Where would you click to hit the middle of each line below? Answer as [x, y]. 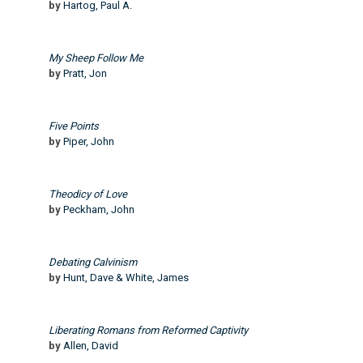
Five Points [74, 126]
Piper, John [89, 141]
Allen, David [91, 345]
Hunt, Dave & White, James [126, 277]
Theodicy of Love [88, 194]
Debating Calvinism [93, 262]
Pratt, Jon [85, 73]
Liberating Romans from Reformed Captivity [148, 330]
